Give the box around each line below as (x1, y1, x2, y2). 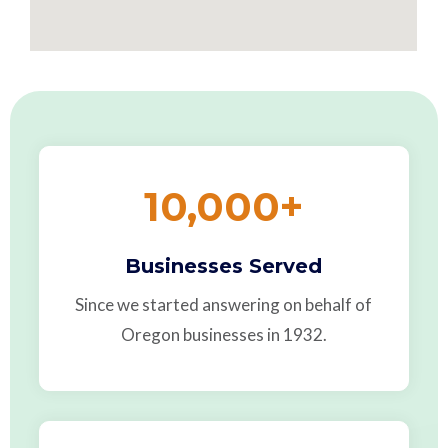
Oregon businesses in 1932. (120, 324, 327, 346)
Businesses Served (125, 254, 323, 279)
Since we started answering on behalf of (75, 294, 373, 316)
